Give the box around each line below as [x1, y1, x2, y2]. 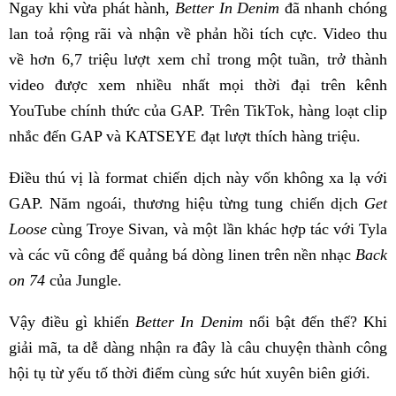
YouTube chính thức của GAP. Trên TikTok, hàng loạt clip [9, 102, 387, 120]
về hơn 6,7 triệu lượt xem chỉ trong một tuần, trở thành [9, 50, 387, 69]
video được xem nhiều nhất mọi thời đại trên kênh [9, 76, 387, 95]
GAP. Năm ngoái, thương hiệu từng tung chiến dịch [9, 194, 364, 213]
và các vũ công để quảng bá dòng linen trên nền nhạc [9, 246, 355, 264]
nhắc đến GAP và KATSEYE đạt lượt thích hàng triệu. [9, 127, 361, 146]
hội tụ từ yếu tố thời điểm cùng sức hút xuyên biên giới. [9, 364, 370, 383]
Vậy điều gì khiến [9, 313, 136, 331]
